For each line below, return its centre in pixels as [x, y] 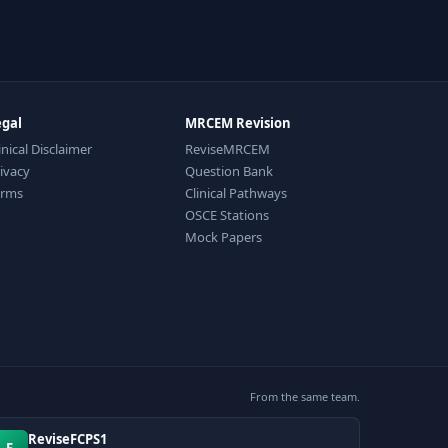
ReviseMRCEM [228, 149]
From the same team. [305, 396]
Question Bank [229, 171]
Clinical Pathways [236, 193]
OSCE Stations [227, 215]
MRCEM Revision [238, 123]
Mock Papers [224, 237]
